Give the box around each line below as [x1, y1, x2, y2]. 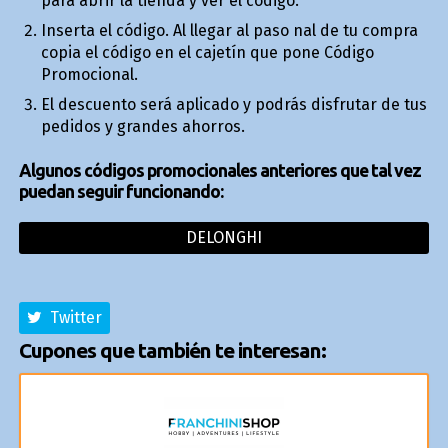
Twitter [41, 307, 102, 327]
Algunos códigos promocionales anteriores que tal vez [18, 160, 421, 180]
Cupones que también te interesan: [18, 338, 326, 362]
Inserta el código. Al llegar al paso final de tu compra [40, 20, 418, 40]
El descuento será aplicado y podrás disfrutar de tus [40, 94, 427, 114]
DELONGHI [185, 227, 262, 247]
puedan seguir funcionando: [18, 181, 223, 201]
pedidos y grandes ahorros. [40, 116, 245, 136]
